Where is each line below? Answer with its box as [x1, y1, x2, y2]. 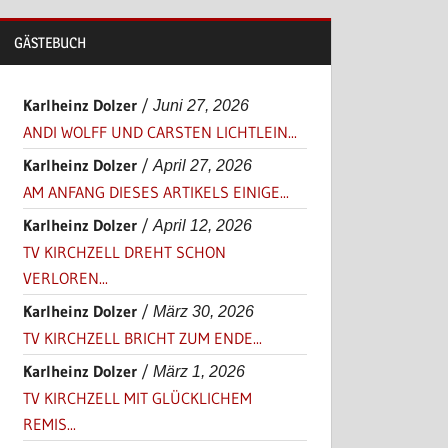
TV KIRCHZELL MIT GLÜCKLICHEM [23, 388, 253, 409]
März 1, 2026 [153, 363, 246, 381]
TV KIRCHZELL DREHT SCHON [23, 242, 227, 263]
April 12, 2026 [153, 217, 253, 235]
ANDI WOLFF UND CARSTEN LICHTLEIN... [23, 122, 298, 143]
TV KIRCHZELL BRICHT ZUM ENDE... [23, 328, 263, 349]
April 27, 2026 [153, 157, 253, 175]
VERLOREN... [23, 268, 109, 289]
